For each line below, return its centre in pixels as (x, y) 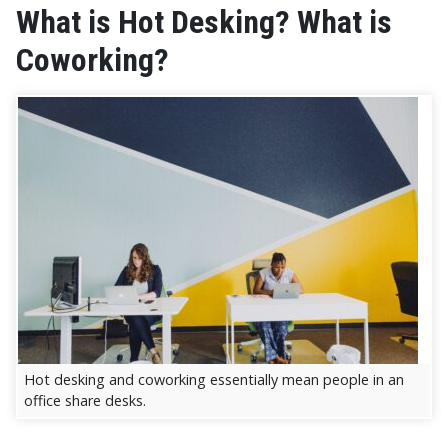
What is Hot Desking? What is (204, 21)
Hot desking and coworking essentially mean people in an (213, 380)
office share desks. (84, 401)
